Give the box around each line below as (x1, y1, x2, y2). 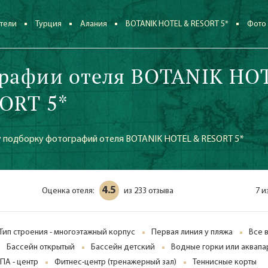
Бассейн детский (91, 243, 155, 252)
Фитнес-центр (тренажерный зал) (54, 258, 176, 267)
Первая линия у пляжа (151, 228, 233, 237)
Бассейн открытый (7, 243, 75, 252)
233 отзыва (133, 187, 173, 196)
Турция (35, 20, 62, 29)
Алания (80, 20, 108, 29)
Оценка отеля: (41, 187, 95, 196)
